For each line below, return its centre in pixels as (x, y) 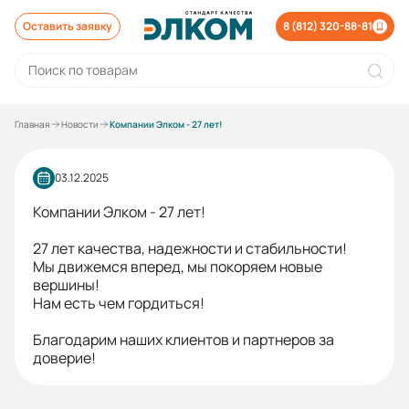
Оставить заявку (68, 26)
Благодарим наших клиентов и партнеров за (184, 340)
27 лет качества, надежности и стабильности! (190, 248)
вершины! (66, 285)
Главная (32, 124)
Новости (80, 124)
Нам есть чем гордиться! (119, 303)
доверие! (64, 358)
